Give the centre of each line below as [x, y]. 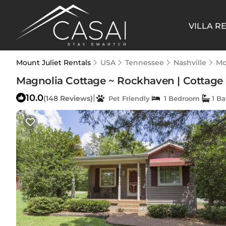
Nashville [190, 63]
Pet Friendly [127, 98]
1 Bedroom [180, 98]
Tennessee [145, 63]
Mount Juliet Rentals [54, 63]
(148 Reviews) [68, 98]
